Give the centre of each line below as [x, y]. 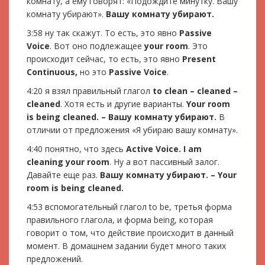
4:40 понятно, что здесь [76, 148]
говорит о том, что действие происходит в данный [130, 232]
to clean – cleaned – [195, 91]
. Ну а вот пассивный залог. [164, 161]
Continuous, [53, 72]
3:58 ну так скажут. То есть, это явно [103, 33]
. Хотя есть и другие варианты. [123, 104]
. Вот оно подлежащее [97, 46]
